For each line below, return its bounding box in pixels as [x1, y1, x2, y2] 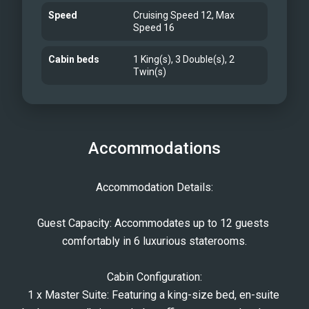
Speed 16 [133, 22, 175, 33]
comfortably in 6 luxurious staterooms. [62, 235, 247, 248]
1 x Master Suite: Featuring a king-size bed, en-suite [27, 288, 279, 301]
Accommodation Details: [96, 181, 213, 194]
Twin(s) [133, 66, 167, 77]
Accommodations [88, 139, 221, 158]
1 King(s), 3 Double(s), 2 [133, 54, 235, 65]
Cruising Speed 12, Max [133, 10, 235, 21]
